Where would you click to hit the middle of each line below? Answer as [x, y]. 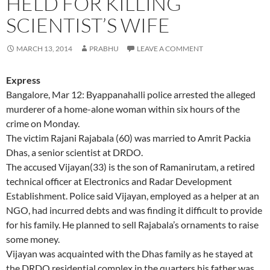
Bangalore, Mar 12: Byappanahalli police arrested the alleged [131, 95]
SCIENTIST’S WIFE [88, 25]
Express [23, 80]
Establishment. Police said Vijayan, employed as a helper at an [133, 196]
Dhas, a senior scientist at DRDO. [74, 152]
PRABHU [104, 49]
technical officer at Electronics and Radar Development [119, 181]
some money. [33, 239]
